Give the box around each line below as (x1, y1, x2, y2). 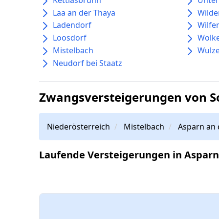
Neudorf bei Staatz (53, 57, 122, 68)
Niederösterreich (47, 121, 110, 132)
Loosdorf (53, 32, 87, 44)
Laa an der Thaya (53, 7, 115, 18)
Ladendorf (53, 20, 91, 31)
